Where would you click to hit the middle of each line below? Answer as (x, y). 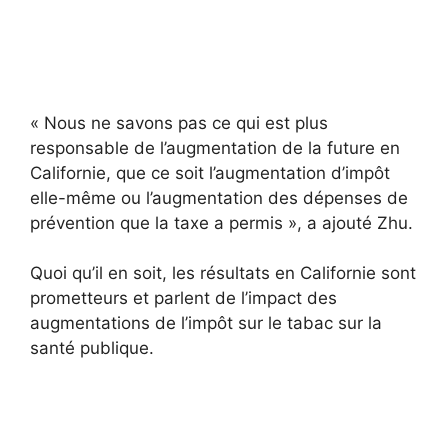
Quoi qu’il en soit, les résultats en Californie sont (223, 273)
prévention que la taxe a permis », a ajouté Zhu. (221, 222)
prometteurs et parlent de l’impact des (183, 298)
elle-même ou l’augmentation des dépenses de (219, 197)
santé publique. (92, 348)
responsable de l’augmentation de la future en (215, 147)
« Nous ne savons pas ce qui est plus (179, 122)
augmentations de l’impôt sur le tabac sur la (206, 323)
